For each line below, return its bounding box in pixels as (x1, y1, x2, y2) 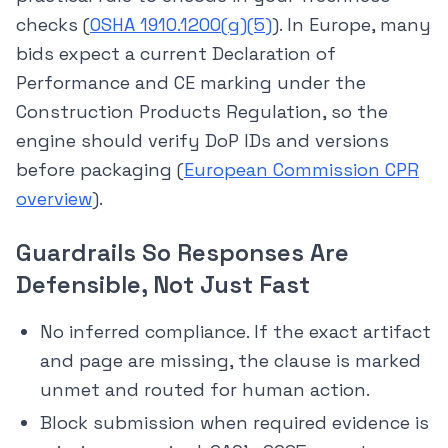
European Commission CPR (184, 158, 419, 182)
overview (16, 187, 92, 211)
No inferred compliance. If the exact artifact (40, 320, 431, 344)
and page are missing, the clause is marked (40, 349, 421, 373)
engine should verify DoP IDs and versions (16, 129, 389, 153)
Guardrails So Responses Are (16, 237, 349, 269)
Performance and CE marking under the (16, 71, 366, 95)
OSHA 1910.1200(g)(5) (90, 13, 272, 37)
